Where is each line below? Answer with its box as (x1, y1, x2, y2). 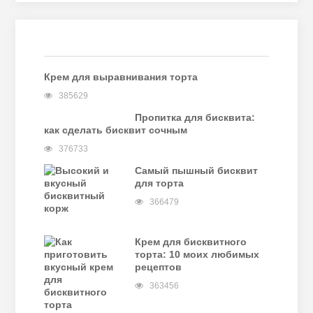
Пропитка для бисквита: (134, 112, 255, 124)
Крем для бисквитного (134, 236, 247, 248)
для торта (134, 177, 184, 189)
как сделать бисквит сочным (43, 124, 187, 136)
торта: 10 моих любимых (134, 249, 259, 261)
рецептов (134, 261, 182, 273)
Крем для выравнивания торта (43, 71, 198, 83)
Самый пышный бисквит (134, 165, 258, 177)
